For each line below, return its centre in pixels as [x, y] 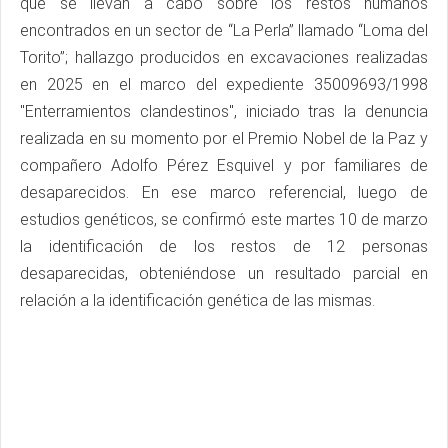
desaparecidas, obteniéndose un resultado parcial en [224, 273]
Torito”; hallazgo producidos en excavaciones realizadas [224, 57]
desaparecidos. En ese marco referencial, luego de [224, 192]
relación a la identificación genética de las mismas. [197, 300]
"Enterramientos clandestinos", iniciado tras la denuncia [224, 111]
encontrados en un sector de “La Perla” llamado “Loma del [224, 30]
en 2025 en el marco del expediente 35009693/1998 [224, 84]
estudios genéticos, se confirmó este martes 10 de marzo [224, 219]
